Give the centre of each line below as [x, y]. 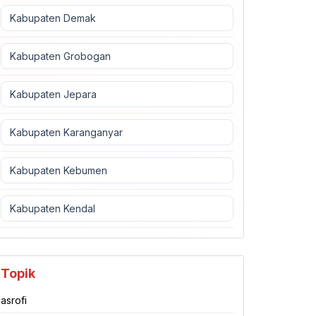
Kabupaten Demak [53, 18]
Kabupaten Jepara [53, 94]
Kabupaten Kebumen [59, 170]
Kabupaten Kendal [53, 208]
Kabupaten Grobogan [60, 56]
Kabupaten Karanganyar [66, 132]
